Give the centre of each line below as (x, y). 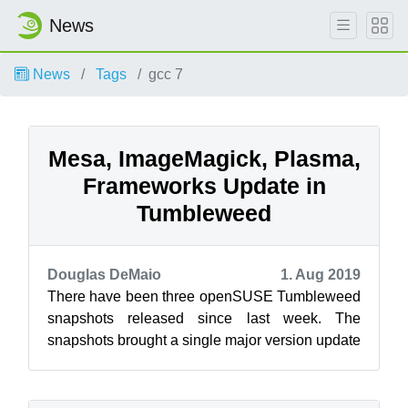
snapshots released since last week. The (204, 318)
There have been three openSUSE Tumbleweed (204, 296)
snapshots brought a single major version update (204, 340)
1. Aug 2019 (321, 275)
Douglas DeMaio (104, 275)
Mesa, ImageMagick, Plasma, (204, 158)
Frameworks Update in (204, 186)
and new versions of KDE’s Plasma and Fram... (199, 362)
